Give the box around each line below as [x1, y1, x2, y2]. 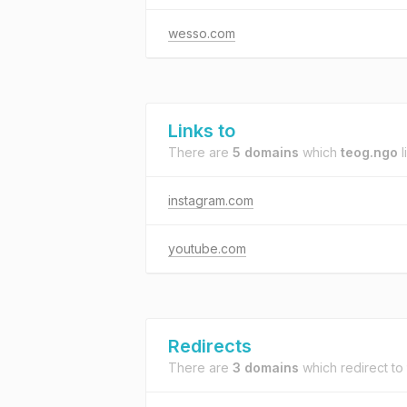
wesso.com [168, 25, 235, 41]
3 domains [233, 360, 299, 375]
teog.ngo [341, 144, 398, 160]
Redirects [168, 335, 252, 357]
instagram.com [168, 193, 253, 208]
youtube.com [168, 241, 246, 256]
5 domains [233, 144, 299, 160]
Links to [168, 120, 235, 142]
